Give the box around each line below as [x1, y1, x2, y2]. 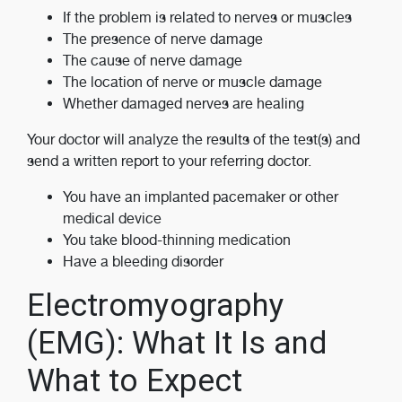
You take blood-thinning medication [63, 232, 291, 249]
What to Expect [27, 363, 242, 399]
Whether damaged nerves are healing [63, 95, 304, 112]
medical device [63, 210, 162, 227]
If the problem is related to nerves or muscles [63, 9, 352, 26]
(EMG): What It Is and [27, 325, 327, 362]
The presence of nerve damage [63, 31, 263, 48]
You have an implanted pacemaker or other [63, 188, 338, 205]
